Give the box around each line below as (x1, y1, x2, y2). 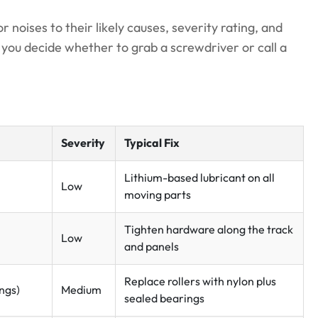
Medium (61, 283, 102, 298)
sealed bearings (124, 291, 204, 307)
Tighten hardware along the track (124, 222, 293, 238)
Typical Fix (124, 136, 180, 152)
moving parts (124, 187, 191, 203)
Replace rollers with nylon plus (124, 274, 276, 290)
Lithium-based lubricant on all (124, 170, 275, 186)
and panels (124, 239, 179, 255)
